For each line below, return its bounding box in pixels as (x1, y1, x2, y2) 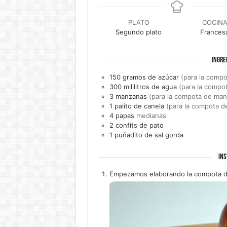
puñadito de (114, 130, 153, 139)
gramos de (122, 72, 156, 81)
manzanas (115, 92, 147, 100)
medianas (136, 111, 166, 120)
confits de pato (115, 121, 164, 129)
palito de (114, 101, 142, 110)
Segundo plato (116, 28, 162, 36)
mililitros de (123, 82, 160, 91)
